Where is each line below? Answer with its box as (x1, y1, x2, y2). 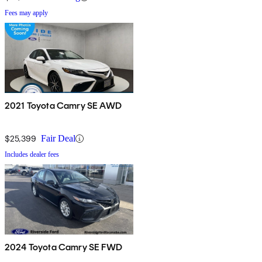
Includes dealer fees (5, 150, 59, 159)
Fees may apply (5, 9, 48, 18)
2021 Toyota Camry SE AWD (5, 100, 122, 112)
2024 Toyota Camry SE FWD (5, 242, 122, 253)
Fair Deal (41, 133, 75, 144)
